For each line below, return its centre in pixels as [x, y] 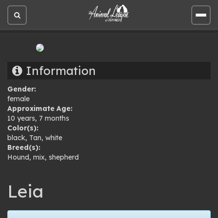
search [27, 38]
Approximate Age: [40, 109]
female [18, 99]
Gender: [22, 89]
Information [59, 71]
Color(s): [23, 128]
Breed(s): [24, 147]
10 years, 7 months [38, 118]
